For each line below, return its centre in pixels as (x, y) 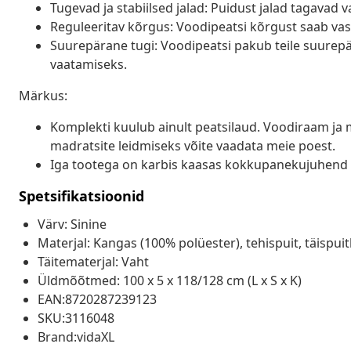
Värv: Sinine (72, 224)
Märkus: (43, 95)
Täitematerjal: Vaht (93, 261)
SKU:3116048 (76, 318)
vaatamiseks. (89, 64)
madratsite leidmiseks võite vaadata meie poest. (193, 145)
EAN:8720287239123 (97, 299)
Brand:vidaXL (76, 337)
